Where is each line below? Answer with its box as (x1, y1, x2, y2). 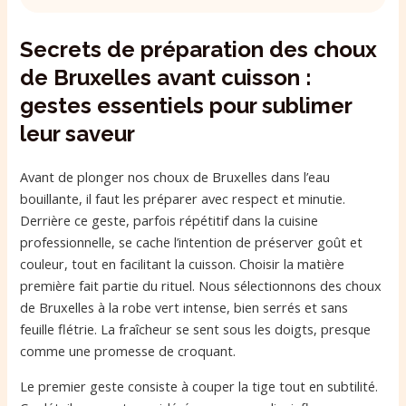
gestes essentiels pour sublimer (20, 92, 353, 120)
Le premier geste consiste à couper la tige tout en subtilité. (20, 377, 379, 396)
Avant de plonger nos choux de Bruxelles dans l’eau (20, 168, 331, 187)
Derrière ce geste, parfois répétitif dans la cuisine (20, 211, 319, 230)
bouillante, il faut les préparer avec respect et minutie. (20, 189, 346, 208)
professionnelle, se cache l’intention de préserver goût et (20, 233, 363, 252)
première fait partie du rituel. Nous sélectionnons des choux (20, 276, 382, 295)
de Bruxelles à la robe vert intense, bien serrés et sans (20, 298, 349, 317)
